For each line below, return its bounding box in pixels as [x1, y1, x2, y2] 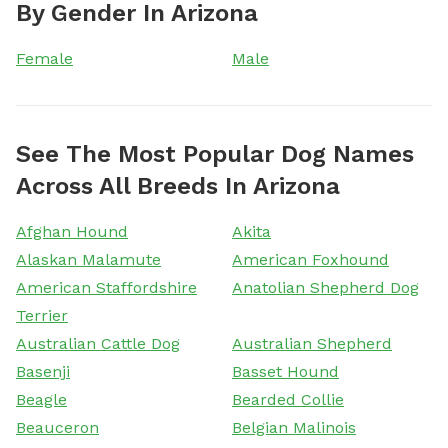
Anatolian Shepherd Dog [232, 277, 419, 297]
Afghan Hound [16, 221, 128, 241]
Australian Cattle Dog [16, 333, 180, 353]
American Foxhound [232, 249, 389, 269]
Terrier [16, 305, 68, 325]
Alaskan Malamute [16, 249, 161, 269]
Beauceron [16, 417, 99, 437]
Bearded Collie [232, 389, 344, 409]
